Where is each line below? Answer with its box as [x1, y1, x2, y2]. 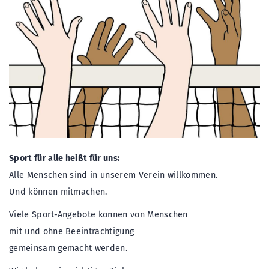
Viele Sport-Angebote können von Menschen [9, 210, 188, 220]
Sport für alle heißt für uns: [9, 153, 120, 163]
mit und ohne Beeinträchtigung [9, 226, 134, 237]
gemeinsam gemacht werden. [9, 243, 127, 253]
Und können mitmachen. [9, 187, 107, 197]
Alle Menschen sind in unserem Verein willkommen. [9, 170, 218, 180]
